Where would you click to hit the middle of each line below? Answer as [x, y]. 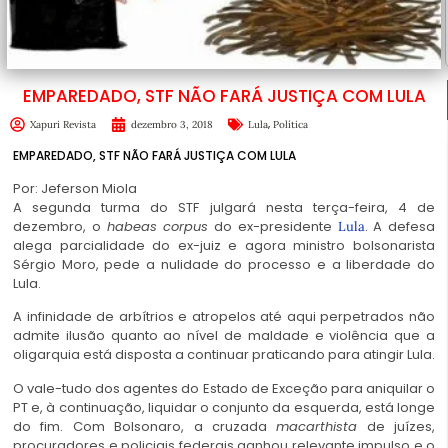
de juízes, [396, 426]
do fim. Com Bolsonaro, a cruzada [145, 426]
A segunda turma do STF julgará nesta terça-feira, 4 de [224, 207]
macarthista [317, 426]
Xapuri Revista [63, 124]
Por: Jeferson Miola [75, 188]
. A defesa [399, 226]
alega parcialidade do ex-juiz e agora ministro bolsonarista [224, 245]
